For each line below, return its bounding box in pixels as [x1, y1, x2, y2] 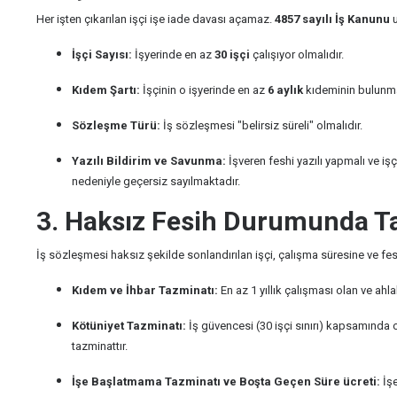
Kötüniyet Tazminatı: [72, 319, 186, 332]
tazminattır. [72, 339, 128, 353]
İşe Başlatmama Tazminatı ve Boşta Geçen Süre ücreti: [72, 375, 380, 388]
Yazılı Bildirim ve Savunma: [72, 154, 226, 167]
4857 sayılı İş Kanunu [275, 12, 390, 26]
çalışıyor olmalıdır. [250, 48, 344, 61]
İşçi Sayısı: [72, 48, 132, 61]
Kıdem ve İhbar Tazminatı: [72, 284, 218, 297]
